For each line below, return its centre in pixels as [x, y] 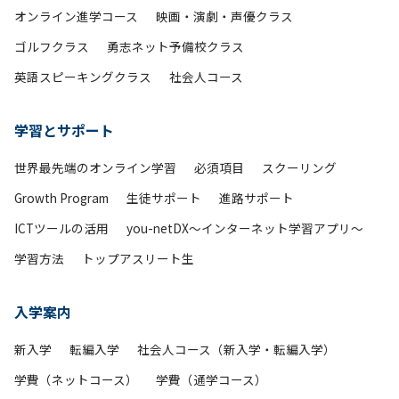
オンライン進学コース [76, 16]
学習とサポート [64, 130]
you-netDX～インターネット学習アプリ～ [245, 228]
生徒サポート [164, 198]
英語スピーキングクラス [83, 77]
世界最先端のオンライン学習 [95, 167]
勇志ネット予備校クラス [175, 46]
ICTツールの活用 [61, 228]
